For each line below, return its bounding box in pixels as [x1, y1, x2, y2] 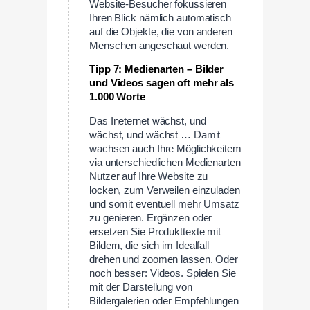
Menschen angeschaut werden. [89, 39, 230, 51]
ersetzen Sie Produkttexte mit [89, 226, 221, 238]
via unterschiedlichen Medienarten [89, 157, 241, 169]
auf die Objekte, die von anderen [89, 26, 232, 37]
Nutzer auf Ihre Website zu [89, 171, 208, 183]
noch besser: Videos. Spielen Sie [89, 268, 236, 280]
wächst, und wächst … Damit [89, 129, 221, 141]
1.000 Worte [89, 91, 145, 103]
